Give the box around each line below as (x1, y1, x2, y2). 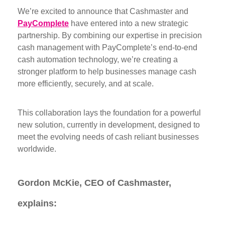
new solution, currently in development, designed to (18, 121, 200, 130)
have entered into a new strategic (69, 19, 188, 28)
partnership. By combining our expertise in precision (18, 31, 202, 40)
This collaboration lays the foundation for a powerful (18, 108, 201, 118)
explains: (18, 198, 59, 209)
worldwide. (18, 145, 56, 154)
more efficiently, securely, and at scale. (18, 79, 154, 88)
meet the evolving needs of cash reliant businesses (18, 133, 199, 142)
